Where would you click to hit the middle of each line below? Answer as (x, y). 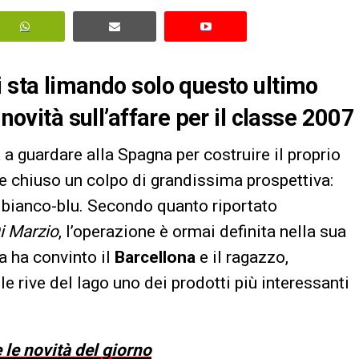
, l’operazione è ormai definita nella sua (202, 232)
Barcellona (155, 258)
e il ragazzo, (242, 258)
